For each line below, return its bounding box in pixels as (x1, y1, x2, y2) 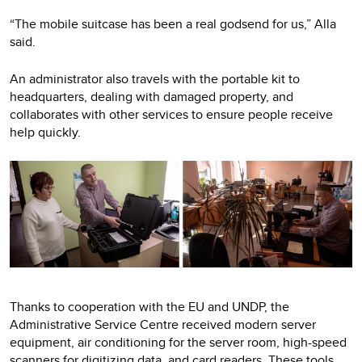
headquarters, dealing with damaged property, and (10, 86, 293, 106)
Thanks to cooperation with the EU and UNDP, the (10, 297, 289, 317)
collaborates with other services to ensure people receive (10, 104, 333, 124)
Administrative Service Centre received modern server (10, 315, 316, 335)
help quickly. (10, 122, 81, 141)
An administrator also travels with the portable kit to (10, 69, 300, 88)
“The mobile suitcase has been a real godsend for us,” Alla (10, 14, 336, 33)
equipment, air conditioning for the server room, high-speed (10, 333, 347, 352)
